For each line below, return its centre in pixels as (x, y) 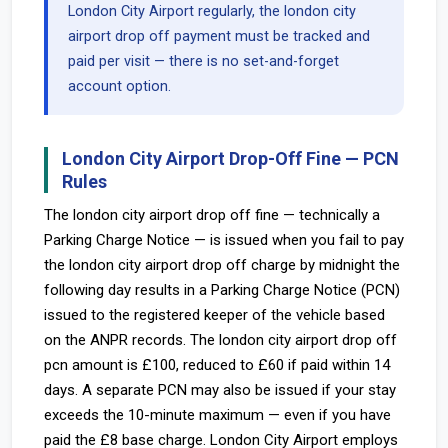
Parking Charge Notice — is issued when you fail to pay (224, 240)
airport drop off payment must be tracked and (219, 36)
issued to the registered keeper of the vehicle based (214, 315)
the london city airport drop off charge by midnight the (222, 265)
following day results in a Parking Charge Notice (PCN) (222, 290)
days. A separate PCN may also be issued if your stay (220, 390)
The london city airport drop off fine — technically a (212, 215)
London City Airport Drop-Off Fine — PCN (230, 158)
